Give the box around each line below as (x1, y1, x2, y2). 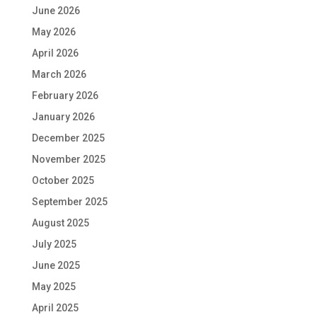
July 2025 (31, 238, 76, 250)
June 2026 (31, 5, 80, 17)
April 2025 (31, 302, 79, 314)
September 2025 (31, 196, 108, 208)
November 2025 (31, 154, 105, 166)
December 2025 (31, 132, 105, 144)
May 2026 (31, 26, 76, 38)
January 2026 (31, 111, 95, 123)
